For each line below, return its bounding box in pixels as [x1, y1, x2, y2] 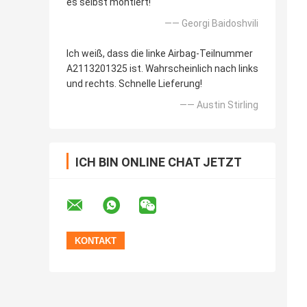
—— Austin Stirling [180, 99, 258, 111]
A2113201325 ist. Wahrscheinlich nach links [66, 63, 258, 75]
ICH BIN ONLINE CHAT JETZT [75, 155, 242, 170]
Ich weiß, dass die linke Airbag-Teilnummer [66, 48, 253, 60]
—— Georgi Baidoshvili [164, 18, 258, 29]
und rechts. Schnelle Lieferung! [66, 78, 202, 90]
